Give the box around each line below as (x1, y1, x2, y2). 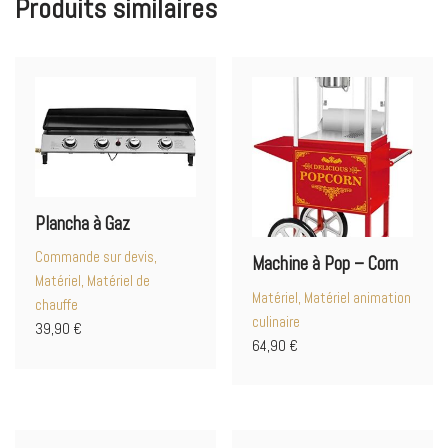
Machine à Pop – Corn (252, 252, 399, 277)
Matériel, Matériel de (35, 271, 150, 291)
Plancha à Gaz (35, 212, 130, 236)
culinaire (252, 311, 301, 331)
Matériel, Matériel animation (252, 287, 412, 307)
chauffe (35, 295, 78, 315)
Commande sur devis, (35, 247, 157, 267)
